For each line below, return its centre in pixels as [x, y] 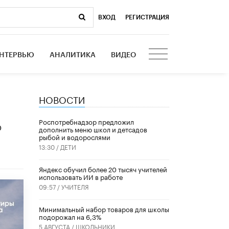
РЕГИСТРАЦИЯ [147, 17]
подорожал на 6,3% [70, 216]
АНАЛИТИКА [73, 55]
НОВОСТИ [62, 98]
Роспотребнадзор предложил [86, 121]
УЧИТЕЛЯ [75, 187]
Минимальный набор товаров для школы [104, 209]
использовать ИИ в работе [81, 177]
